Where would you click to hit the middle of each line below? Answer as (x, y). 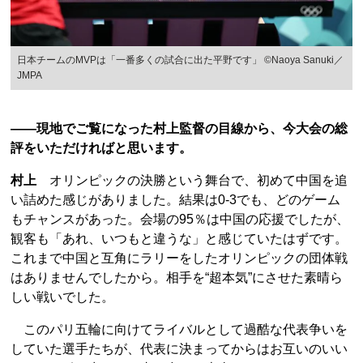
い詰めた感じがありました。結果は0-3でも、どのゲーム (175, 199)
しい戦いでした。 (62, 297)
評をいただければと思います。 (101, 147)
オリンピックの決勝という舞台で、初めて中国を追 (192, 180)
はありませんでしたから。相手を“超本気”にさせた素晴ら (177, 277)
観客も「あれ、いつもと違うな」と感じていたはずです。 (179, 238)
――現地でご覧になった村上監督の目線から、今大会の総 (179, 128)
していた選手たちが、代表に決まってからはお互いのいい (179, 348)
